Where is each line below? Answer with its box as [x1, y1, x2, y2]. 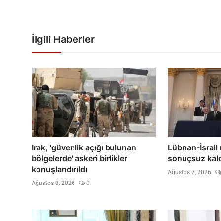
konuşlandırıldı [32, 164, 87, 174]
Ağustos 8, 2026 [32, 179, 75, 186]
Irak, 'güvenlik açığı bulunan [32, 142, 136, 152]
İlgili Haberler [32, 34, 95, 46]
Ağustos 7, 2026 [167, 168, 211, 176]
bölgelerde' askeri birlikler [32, 153, 127, 163]
